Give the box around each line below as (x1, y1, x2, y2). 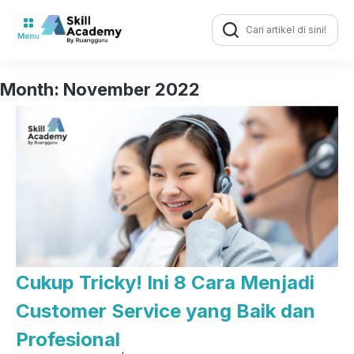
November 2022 (63, 79, 200, 100)
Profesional (16, 328, 120, 352)
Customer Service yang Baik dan (16, 299, 315, 323)
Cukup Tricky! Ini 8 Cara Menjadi (16, 271, 314, 295)
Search (211, 12, 243, 24)
